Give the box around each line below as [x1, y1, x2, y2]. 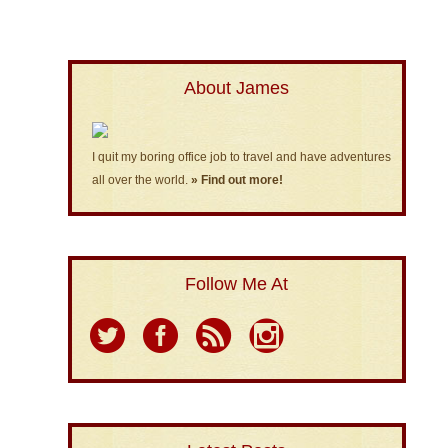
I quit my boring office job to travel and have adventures [91, 150, 391, 164]
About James [184, 78, 290, 98]
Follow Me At [185, 274, 289, 294]
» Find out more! [190, 173, 283, 187]
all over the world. [91, 173, 191, 187]
